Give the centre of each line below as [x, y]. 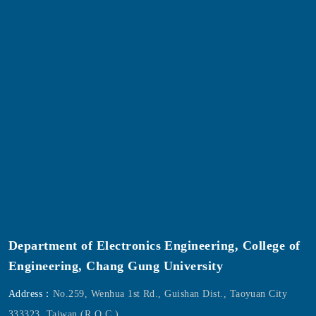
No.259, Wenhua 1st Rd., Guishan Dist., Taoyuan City [170, 293]
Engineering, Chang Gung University [116, 266]
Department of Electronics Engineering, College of [154, 245]
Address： [31, 293]
